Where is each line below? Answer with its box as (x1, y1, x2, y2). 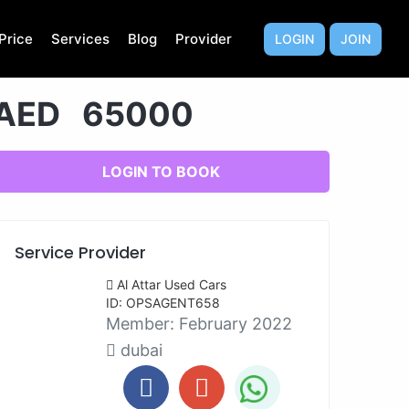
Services (51, 30, 110, 47)
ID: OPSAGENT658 (106, 295, 220, 310)
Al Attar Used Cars (117, 277, 226, 292)
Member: (106, 314, 179, 333)
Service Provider (15, 241, 146, 264)
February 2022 (179, 314, 292, 333)
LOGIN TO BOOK (101, 163, 220, 181)
